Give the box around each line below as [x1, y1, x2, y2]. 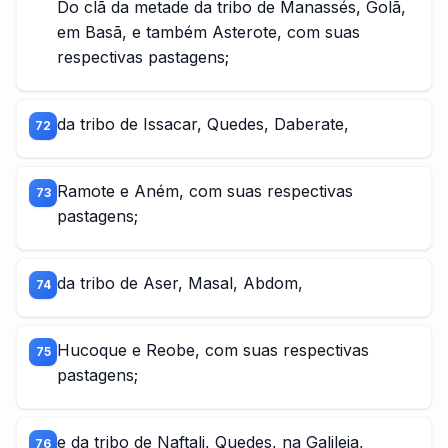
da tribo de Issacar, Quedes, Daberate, [57, 114, 349, 134]
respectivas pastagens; [57, 47, 229, 67]
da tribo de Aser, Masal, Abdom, [57, 273, 303, 293]
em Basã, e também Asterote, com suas [57, 22, 360, 42]
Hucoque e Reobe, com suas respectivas [57, 340, 369, 360]
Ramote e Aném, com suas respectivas [57, 181, 353, 201]
